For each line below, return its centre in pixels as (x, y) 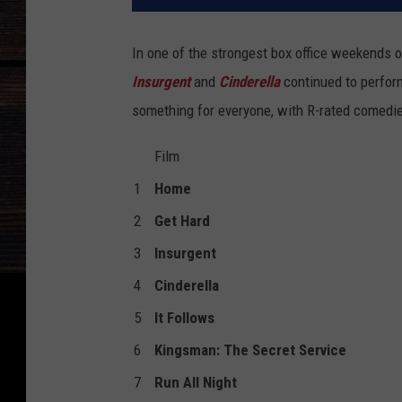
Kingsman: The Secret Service (250, 350)
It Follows (184, 318)
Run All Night (196, 383)
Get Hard (182, 221)
